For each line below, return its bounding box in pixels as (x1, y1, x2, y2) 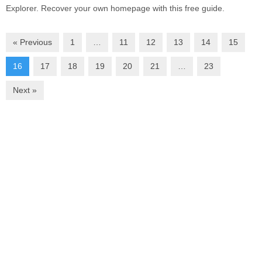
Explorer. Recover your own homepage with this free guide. (6, 4, 225, 13)
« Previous (13, 37, 52, 47)
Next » (13, 85, 37, 95)
